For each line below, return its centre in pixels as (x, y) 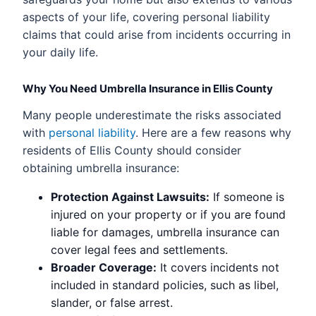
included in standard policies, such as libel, (165, 285)
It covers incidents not (218, 267)
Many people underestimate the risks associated (152, 115)
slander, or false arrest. (112, 302)
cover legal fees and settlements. (139, 249)
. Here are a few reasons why (213, 132)
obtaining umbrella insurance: (101, 168)
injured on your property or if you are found (168, 214)
